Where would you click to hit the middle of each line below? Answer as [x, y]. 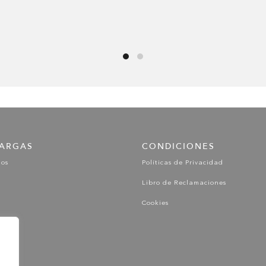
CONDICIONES [178, 146]
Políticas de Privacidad [182, 163]
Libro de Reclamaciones [184, 183]
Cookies [155, 203]
